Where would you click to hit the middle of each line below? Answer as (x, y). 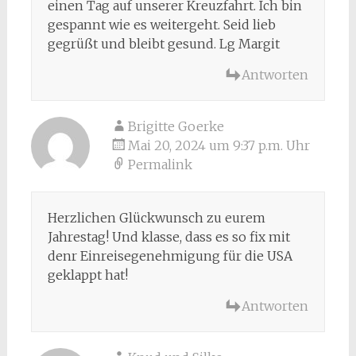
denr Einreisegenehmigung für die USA (170, 255)
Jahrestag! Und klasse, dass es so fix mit (168, 236)
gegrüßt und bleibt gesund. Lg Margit (163, 43)
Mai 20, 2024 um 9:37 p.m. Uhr (219, 145)
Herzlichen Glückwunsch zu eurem (156, 217)
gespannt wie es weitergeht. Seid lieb (161, 24)
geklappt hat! (87, 275)
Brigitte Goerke (176, 126)
